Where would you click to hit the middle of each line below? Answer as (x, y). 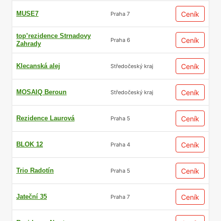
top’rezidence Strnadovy (54, 36)
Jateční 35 (32, 197)
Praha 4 (120, 144)
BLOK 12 (30, 144)
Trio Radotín (35, 170)
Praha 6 (120, 40)
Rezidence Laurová (45, 118)
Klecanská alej (38, 66)
